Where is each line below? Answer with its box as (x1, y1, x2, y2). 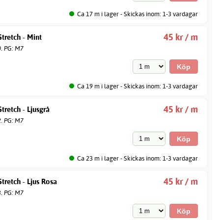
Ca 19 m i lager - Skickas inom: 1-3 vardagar (77, 82, 198, 90)
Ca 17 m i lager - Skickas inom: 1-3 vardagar (77, 9, 198, 18)
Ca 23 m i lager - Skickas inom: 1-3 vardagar (77, 154, 198, 162)
